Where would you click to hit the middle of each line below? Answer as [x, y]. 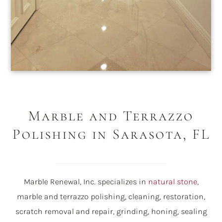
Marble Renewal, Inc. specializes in [86, 182]
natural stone [172, 182]
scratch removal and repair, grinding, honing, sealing [111, 212]
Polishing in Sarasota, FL [111, 134]
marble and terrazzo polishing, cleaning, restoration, [111, 197]
